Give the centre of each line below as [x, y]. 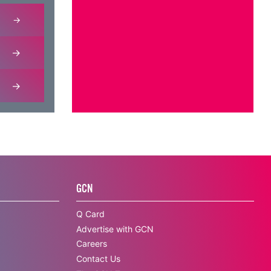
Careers [92, 244]
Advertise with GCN [115, 229]
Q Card [91, 214]
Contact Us [99, 258]
